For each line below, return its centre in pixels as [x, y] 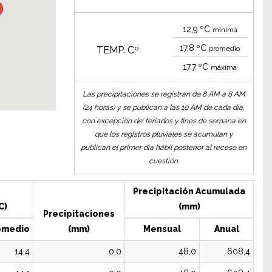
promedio [225, 49]
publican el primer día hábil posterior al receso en [164, 148]
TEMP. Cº [117, 50]
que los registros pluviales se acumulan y [164, 134]
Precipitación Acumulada [189, 191]
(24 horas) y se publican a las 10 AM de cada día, [164, 107]
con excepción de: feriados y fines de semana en [164, 121]
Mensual [162, 229]
